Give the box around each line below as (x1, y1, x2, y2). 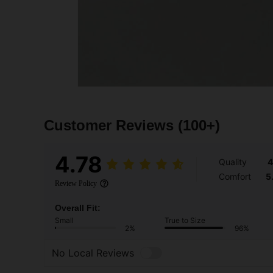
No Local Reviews (52, 247, 134, 260)
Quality (219, 156, 247, 167)
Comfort (219, 171, 251, 182)
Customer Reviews (44, 116, 178, 133)
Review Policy (55, 179, 97, 188)
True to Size (165, 215, 205, 225)
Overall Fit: (55, 202, 101, 213)
